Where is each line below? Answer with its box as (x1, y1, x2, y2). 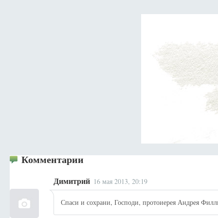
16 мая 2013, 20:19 (93, 177, 148, 186)
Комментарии (21, 152, 84, 166)
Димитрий (54, 176, 90, 186)
